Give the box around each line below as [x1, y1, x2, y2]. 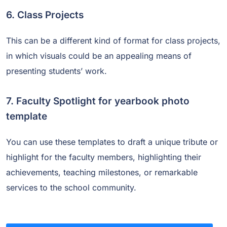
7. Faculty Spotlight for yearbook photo [6, 95, 190, 107]
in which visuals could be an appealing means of [6, 50, 192, 61]
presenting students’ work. [6, 65, 107, 76]
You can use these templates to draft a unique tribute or [6, 136, 218, 147]
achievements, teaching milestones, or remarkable [6, 167, 198, 177]
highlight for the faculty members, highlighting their [6, 152, 201, 162]
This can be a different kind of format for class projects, [6, 35, 220, 46]
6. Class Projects [6, 9, 86, 21]
